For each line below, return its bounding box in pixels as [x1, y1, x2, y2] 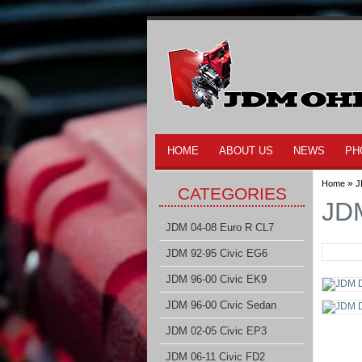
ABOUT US [219, 145, 273, 157]
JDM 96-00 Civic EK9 [166, 273, 267, 285]
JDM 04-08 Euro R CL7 [166, 221, 274, 234]
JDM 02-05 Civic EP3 [166, 325, 267, 337]
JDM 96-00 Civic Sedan [166, 299, 276, 311]
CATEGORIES [177, 184, 287, 203]
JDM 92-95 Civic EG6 [166, 247, 267, 259]
